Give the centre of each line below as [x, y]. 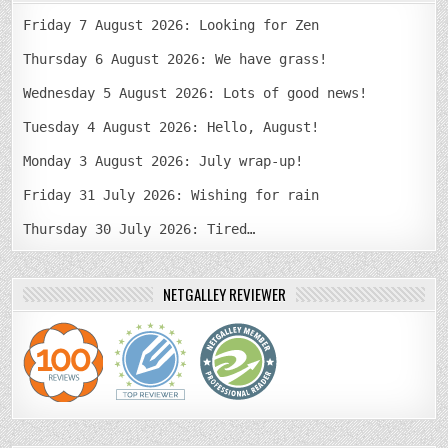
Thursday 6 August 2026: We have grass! [175, 58]
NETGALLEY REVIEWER [224, 293]
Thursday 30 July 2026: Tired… [139, 228]
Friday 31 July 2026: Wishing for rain [171, 194]
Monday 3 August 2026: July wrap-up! [163, 160]
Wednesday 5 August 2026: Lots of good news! [195, 92]
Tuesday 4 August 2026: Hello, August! [171, 126]
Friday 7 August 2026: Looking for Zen [171, 24]
